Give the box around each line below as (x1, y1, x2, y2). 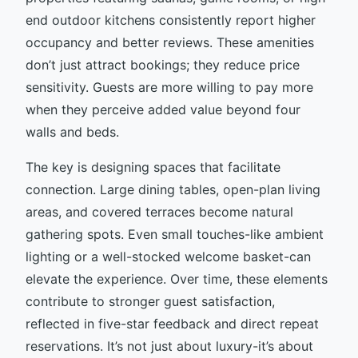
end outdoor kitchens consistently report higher (26, 11, 316, 28)
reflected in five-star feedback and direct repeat (26, 315, 319, 332)
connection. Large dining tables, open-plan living (26, 181, 320, 197)
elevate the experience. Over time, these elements (26, 270, 328, 287)
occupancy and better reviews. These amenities (26, 34, 314, 50)
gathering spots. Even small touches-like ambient (26, 225, 324, 242)
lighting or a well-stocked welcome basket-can (26, 248, 311, 265)
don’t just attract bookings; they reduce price (26, 56, 300, 73)
